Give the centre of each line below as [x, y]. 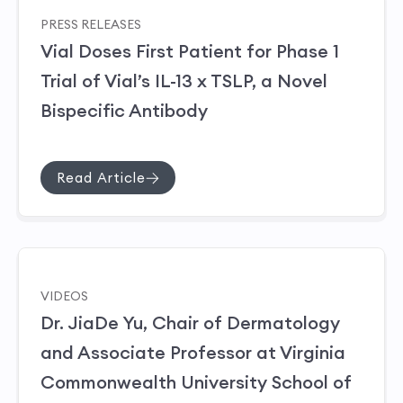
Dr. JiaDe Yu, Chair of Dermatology [190, 323]
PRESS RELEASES [91, 24]
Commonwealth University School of [196, 382]
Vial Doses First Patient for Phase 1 [190, 51]
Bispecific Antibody [124, 111]
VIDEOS [64, 296]
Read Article [101, 178]
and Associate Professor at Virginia [193, 353]
